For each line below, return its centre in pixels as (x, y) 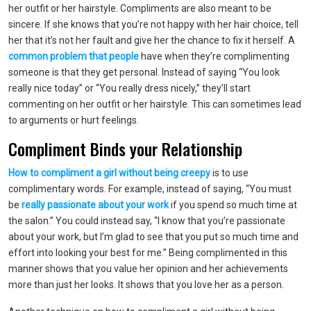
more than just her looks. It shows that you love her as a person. (146, 285)
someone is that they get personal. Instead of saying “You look (144, 72)
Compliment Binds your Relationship (125, 149)
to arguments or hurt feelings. (74, 120)
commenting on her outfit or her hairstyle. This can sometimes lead (155, 104)
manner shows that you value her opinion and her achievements (148, 269)
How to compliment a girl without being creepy (109, 173)
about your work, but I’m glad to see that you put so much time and (153, 237)
